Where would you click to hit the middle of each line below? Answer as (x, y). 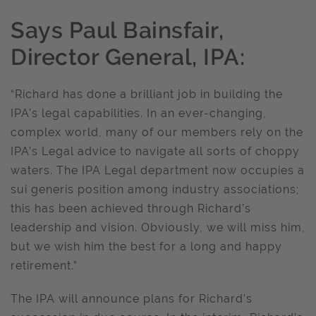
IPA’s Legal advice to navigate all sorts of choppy (155, 151)
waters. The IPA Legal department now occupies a (158, 170)
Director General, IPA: (128, 57)
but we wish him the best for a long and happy (146, 247)
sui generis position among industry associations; (155, 189)
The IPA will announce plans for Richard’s (132, 299)
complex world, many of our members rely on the (157, 132)
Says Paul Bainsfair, (117, 30)
